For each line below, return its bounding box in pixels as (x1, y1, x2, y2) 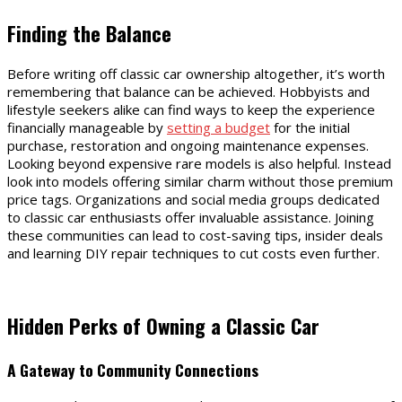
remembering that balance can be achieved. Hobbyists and (7, 83, 370, 101)
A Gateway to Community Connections (7, 357, 258, 381)
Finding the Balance (7, 17, 171, 48)
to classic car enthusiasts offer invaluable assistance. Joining (7, 208, 374, 227)
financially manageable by (7, 118, 167, 137)
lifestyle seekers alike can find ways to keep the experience (7, 100, 375, 119)
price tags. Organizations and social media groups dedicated (7, 190, 380, 209)
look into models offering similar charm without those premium (7, 172, 393, 191)
